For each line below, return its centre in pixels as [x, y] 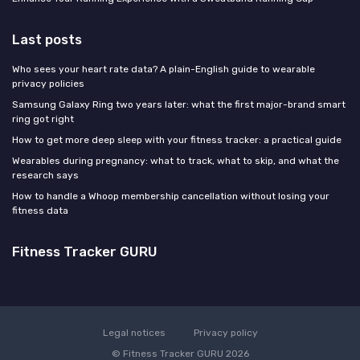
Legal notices [134, 332]
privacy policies [48, 83]
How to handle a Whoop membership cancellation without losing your [171, 196]
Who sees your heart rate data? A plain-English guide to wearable [164, 69]
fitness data [40, 210]
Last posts [47, 39]
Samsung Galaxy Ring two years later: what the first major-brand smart [179, 104]
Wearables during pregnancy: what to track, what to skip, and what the [176, 160]
